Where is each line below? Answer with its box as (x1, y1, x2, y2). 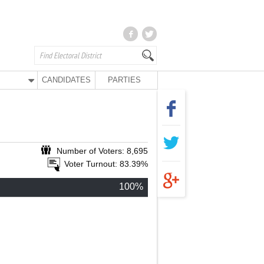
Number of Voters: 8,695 (57, 146, 148, 156)
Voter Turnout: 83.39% (64, 159, 148, 169)
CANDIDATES (42, 75, 91, 84)
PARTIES (107, 75, 141, 84)
